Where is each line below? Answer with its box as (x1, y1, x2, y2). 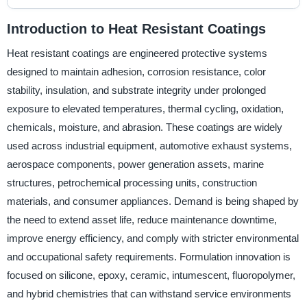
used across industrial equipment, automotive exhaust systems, (6, 140, 292, 152)
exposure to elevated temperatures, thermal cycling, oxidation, (6, 103, 284, 115)
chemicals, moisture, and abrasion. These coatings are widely (6, 121, 282, 134)
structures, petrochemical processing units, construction (6, 177, 257, 189)
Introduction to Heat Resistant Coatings (6, 21, 266, 36)
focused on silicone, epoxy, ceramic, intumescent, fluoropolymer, (6, 269, 295, 282)
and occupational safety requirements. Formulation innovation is (6, 251, 291, 263)
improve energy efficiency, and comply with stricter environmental (6, 232, 299, 245)
